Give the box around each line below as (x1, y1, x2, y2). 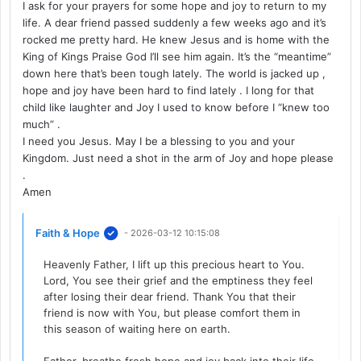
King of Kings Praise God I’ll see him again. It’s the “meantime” (23, 50, 332, 64)
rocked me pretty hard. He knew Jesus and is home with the (23, 33, 330, 47)
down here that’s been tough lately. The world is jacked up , (23, 67, 326, 81)
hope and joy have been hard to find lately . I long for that (23, 84, 315, 98)
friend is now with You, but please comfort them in (44, 306, 301, 320)
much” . (23, 118, 61, 131)
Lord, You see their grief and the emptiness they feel (44, 274, 313, 288)
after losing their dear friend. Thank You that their (44, 290, 297, 304)
